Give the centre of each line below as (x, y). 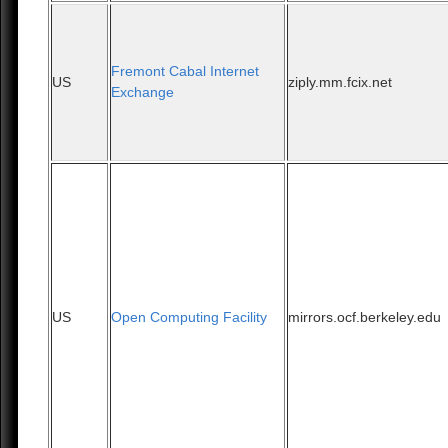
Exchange (143, 92)
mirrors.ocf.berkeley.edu (365, 317)
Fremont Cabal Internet (185, 71)
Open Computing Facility (189, 317)
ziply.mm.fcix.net (340, 82)
